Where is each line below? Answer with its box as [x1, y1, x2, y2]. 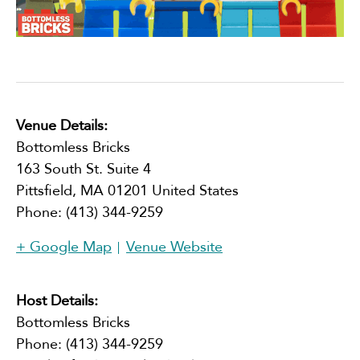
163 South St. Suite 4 [16, 158, 151, 179]
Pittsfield [16, 180, 72, 201]
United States [152, 180, 239, 201]
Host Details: [16, 290, 98, 311]
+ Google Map [16, 236, 112, 257]
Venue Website [126, 236, 223, 257]
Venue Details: [16, 115, 108, 136]
